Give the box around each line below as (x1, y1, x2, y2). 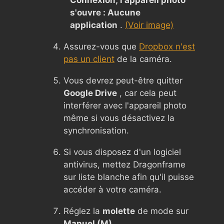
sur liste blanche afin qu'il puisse (63, 171, 194, 182)
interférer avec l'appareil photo (63, 100, 186, 110)
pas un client (63, 53, 114, 64)
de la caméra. (114, 53, 172, 64)
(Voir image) (125, 19, 173, 30)
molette (102, 205, 135, 216)
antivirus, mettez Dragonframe (63, 159, 185, 169)
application (70, 19, 117, 30)
